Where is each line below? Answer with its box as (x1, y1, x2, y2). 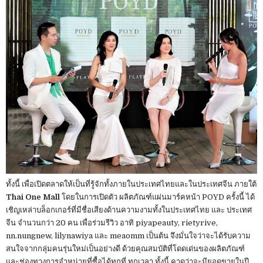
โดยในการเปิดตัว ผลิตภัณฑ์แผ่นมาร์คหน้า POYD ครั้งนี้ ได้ (60, 193, 255, 202)
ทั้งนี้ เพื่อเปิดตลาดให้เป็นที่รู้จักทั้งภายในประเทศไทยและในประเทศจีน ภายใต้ (6, 180, 257, 189)
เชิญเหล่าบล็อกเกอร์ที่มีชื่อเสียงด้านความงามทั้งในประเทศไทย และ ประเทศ (6, 205, 252, 215)
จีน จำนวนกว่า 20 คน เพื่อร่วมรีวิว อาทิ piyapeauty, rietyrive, (6, 218, 218, 228)
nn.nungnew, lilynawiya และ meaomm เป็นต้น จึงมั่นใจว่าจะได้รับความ (6, 231, 251, 241)
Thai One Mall (6, 193, 60, 202)
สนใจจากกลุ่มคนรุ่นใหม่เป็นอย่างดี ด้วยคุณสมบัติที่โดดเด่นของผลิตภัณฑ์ (6, 244, 245, 254)
